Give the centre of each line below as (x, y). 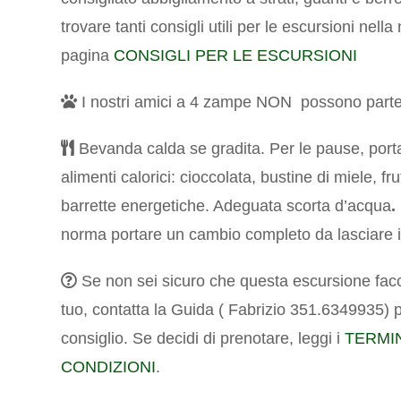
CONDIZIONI (109, 367)
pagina (88, 56)
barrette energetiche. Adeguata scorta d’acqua (226, 206)
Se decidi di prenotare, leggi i (239, 339)
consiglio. (97, 339)
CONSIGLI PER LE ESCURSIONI (236, 56)
